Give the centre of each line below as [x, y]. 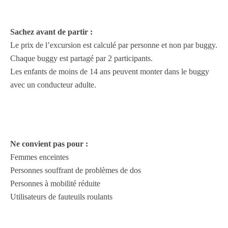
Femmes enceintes [39, 157]
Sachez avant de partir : [51, 32]
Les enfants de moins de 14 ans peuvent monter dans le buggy [110, 72]
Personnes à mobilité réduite [55, 183]
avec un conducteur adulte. [53, 85]
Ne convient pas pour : [49, 144]
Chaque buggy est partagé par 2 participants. [81, 58]
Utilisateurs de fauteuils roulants [61, 197]
